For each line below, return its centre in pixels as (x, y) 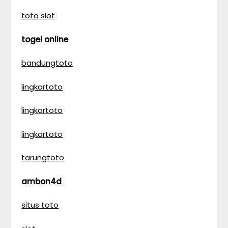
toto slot (38, 16)
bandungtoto (47, 63)
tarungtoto (43, 158)
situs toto (40, 205)
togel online (45, 39)
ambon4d (42, 181)
